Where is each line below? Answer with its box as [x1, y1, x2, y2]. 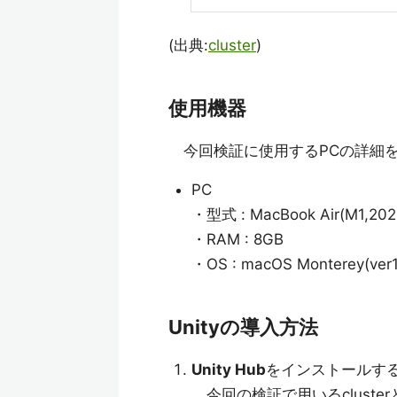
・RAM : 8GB [191, 230, 284, 248]
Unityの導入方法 [168, 315, 318, 339]
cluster [208, 35, 256, 54]
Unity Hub [191, 360, 266, 378]
